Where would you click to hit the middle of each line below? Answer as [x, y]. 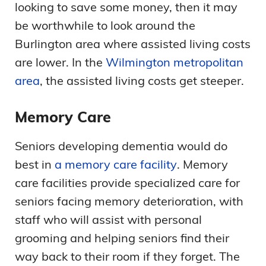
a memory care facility [116, 164]
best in [35, 164]
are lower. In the [60, 62]
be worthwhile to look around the [105, 26]
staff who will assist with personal [108, 220]
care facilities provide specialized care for [127, 183]
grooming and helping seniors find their [122, 238]
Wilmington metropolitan [175, 62]
